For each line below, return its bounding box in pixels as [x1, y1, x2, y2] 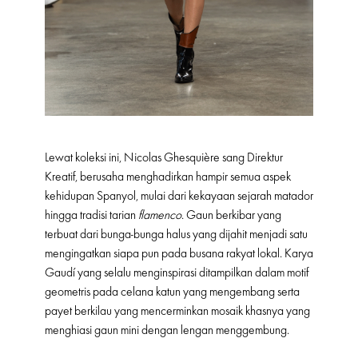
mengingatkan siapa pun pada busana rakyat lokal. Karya [45, 246, 313, 261]
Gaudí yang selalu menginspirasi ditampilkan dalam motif [45, 265, 308, 280]
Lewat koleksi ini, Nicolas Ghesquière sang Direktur [45, 150, 283, 165]
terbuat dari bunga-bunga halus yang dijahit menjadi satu [45, 227, 308, 242]
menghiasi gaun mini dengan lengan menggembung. [45, 323, 289, 338]
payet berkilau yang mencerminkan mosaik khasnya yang [45, 304, 310, 319]
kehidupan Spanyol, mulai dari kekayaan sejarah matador [45, 189, 313, 204]
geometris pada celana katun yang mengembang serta [45, 284, 300, 300]
